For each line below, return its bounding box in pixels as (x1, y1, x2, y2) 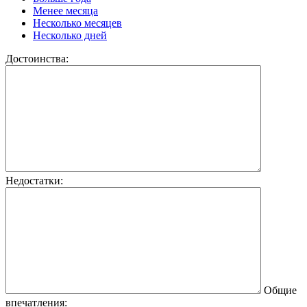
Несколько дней (33, 29, 107, 41)
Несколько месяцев (33, 16, 122, 29)
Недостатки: (5, 174, 63, 186)
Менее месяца (33, 4, 98, 16)
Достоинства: (5, 52, 69, 64)
